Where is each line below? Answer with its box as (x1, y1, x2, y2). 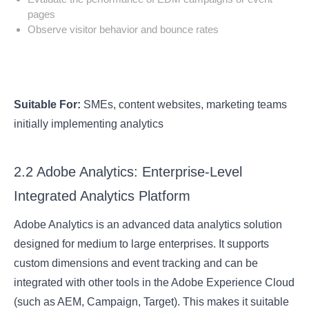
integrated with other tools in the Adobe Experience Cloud (14, 276, 295, 288)
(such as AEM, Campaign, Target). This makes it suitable (14, 295, 290, 308)
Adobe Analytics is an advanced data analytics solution (14, 218, 283, 230)
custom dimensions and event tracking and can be (14, 257, 259, 269)
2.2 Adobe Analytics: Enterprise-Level (14, 163, 243, 179)
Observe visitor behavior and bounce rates (28, 23, 219, 35)
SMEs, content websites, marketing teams (81, 98, 288, 110)
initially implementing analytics (14, 117, 164, 130)
